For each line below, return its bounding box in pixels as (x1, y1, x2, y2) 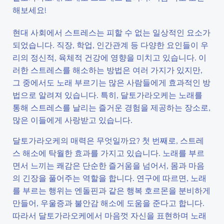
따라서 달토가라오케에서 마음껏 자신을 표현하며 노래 (12, 210, 206, 220)
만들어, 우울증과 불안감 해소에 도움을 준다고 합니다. (12, 197, 204, 208)
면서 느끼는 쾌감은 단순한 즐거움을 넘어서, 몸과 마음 (12, 160, 204, 170)
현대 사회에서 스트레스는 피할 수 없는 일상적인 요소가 (12, 27, 210, 37)
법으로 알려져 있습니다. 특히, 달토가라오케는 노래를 (12, 89, 202, 100)
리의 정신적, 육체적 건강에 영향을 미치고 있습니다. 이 (12, 52, 206, 62)
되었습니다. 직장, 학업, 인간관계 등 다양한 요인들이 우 (12, 39, 208, 50)
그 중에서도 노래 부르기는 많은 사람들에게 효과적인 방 (12, 77, 210, 87)
